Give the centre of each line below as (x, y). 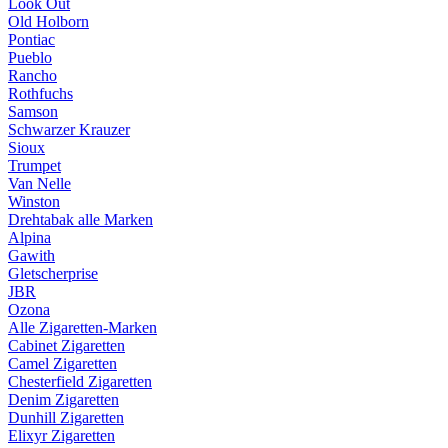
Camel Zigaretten (62, 363)
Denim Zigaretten (63, 399)
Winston (34, 201)
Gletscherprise (53, 273)
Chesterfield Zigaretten (80, 381)
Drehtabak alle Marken (80, 219)
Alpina (29, 237)
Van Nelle (39, 183)
